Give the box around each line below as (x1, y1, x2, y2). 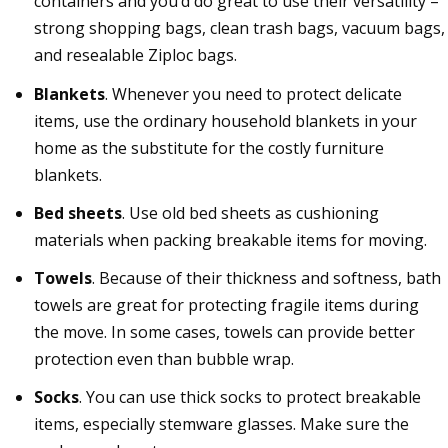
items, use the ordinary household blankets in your (34, 109, 418, 132)
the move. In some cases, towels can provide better (34, 320, 416, 343)
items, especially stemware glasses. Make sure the (34, 413, 410, 436)
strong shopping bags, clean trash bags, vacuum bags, (34, 17, 446, 40)
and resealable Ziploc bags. (34, 44, 238, 67)
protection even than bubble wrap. (34, 347, 295, 370)
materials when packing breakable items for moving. (34, 228, 428, 251)
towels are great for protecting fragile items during (34, 293, 420, 316)
